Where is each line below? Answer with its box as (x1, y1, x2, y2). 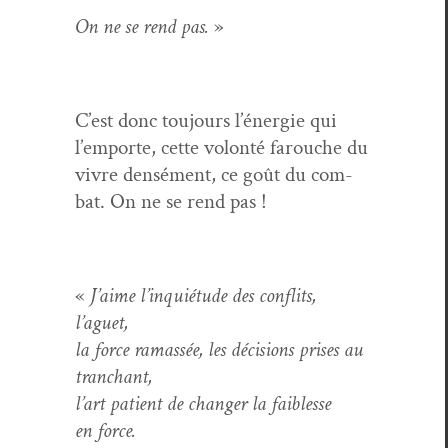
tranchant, (75, 362, 152, 390)
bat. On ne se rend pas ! (75, 187, 267, 215)
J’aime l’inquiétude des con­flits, (90, 281, 316, 309)
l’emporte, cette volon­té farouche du (75, 133, 368, 161)
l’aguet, (75, 308, 128, 336)
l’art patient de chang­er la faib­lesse (75, 389, 331, 417)
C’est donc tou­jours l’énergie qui (75, 106, 337, 134)
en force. (75, 416, 136, 444)
